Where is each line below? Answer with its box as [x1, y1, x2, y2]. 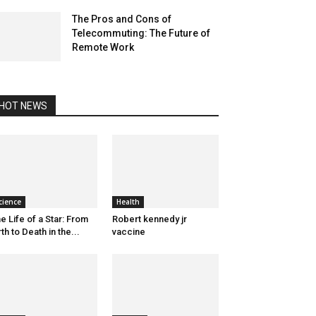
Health [116, 197, 140, 207]
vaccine [111, 226, 145, 238]
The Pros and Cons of [72, 13, 171, 25]
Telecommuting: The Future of [72, 28, 210, 39]
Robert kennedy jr [111, 214, 187, 225]
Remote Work [72, 42, 134, 53]
